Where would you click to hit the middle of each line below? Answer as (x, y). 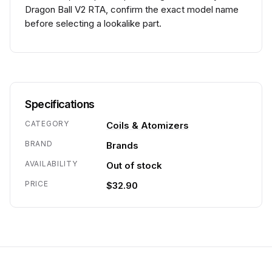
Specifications (60, 104)
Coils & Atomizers (148, 125)
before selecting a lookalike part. (93, 23)
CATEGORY (47, 124)
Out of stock (134, 165)
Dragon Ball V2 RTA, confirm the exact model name (132, 9)
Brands (122, 145)
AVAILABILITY (51, 164)
